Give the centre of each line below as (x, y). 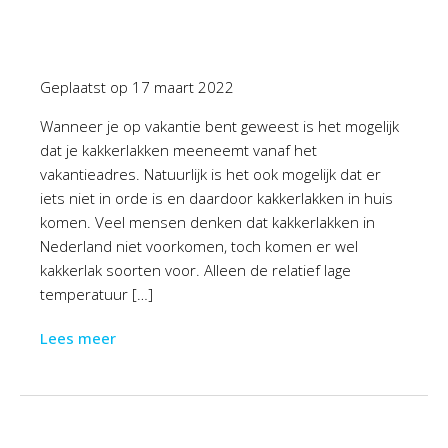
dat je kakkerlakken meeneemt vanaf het (178, 150)
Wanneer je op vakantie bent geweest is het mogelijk (219, 126)
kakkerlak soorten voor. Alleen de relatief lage (195, 270)
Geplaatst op (86, 87)
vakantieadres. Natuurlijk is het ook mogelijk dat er (210, 174)
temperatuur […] (96, 294)
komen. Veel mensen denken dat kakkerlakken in (207, 222)
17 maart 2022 (183, 87)
